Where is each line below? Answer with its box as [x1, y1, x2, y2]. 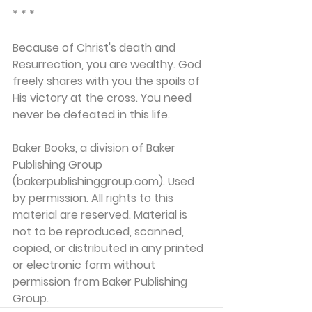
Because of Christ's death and [13, 40, 178, 56]
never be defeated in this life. [13, 107, 170, 123]
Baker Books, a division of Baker [13, 140, 178, 156]
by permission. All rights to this [13, 190, 176, 206]
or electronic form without [13, 257, 158, 273]
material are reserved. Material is [13, 207, 190, 223]
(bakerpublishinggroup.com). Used [13, 173, 197, 189]
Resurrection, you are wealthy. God [13, 56, 204, 72]
